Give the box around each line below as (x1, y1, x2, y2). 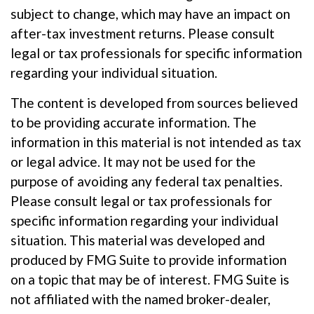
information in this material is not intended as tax (11, 134, 301, 151)
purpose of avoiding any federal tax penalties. (11, 173, 282, 190)
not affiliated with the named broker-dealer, (11, 291, 271, 308)
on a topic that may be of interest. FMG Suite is (11, 271, 289, 288)
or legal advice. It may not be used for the (11, 153, 256, 170)
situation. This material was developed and (11, 232, 265, 249)
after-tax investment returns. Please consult (11, 25, 275, 42)
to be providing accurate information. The (11, 114, 257, 131)
